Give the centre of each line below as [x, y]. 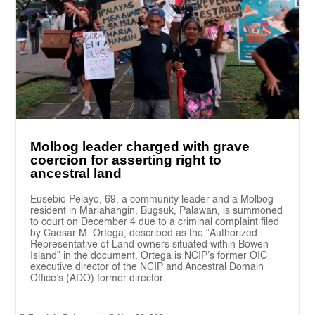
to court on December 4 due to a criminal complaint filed [155, 222]
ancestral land [76, 173]
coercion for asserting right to [126, 160]
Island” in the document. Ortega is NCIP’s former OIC [149, 256]
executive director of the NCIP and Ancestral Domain [147, 267]
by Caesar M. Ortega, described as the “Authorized [144, 233]
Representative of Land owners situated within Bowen [150, 244]
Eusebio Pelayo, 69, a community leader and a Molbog [152, 199]
